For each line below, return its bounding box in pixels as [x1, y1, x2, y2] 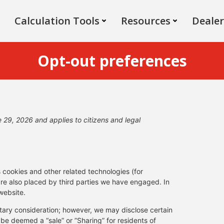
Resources [121, 14, 170, 27]
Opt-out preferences [37, 50, 187, 71]
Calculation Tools [14, 14, 99, 27]
